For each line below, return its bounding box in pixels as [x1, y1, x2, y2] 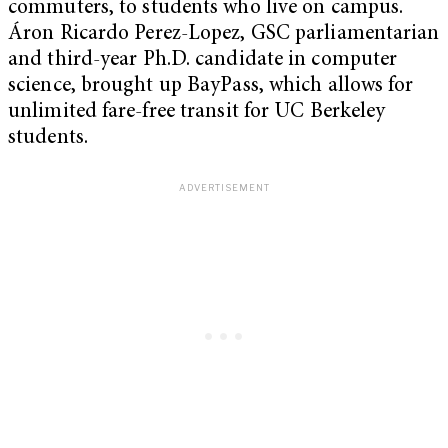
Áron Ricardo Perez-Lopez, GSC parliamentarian [8, 24, 440, 46]
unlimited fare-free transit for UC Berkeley [8, 102, 386, 124]
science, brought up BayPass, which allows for [8, 76, 414, 98]
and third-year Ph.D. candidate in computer [8, 50, 398, 72]
